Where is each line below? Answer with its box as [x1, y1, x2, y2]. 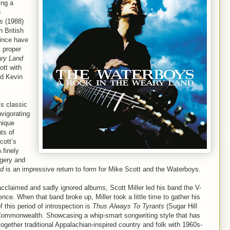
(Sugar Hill [164, 202, 197, 210]
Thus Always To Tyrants [92, 202, 164, 210]
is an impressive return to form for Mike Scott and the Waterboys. [4, 165, 201, 173]
